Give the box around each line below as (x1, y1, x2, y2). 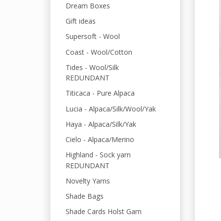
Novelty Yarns (66, 176, 110, 185)
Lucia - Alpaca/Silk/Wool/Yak (66, 104, 156, 113)
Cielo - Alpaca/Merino (66, 135, 134, 145)
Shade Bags (66, 191, 104, 201)
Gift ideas (66, 16, 96, 26)
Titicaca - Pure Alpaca (66, 88, 135, 98)
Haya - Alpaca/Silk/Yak (66, 119, 136, 129)
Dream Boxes (66, 1, 110, 10)
